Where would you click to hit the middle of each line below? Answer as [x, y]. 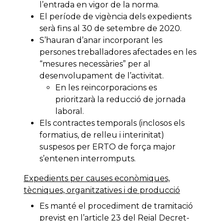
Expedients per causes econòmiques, [97, 179]
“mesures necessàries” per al [95, 64]
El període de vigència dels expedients [115, 17]
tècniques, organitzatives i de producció [102, 190]
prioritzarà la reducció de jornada [120, 100]
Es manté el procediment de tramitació [116, 206]
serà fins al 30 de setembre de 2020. [110, 29]
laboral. [70, 111]
